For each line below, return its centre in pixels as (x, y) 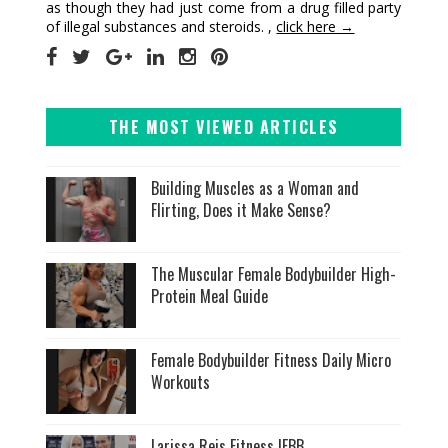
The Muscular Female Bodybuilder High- (274, 274)
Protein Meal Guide (210, 296)
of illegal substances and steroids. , (161, 27)
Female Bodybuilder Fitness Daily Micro (271, 360)
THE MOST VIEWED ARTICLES (223, 127)
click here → (315, 27)
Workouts (181, 382)
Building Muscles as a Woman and (255, 188)
